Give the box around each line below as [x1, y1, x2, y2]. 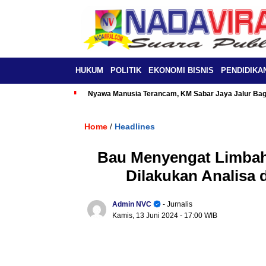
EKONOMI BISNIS [148, 66, 214, 75]
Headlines [115, 122, 155, 131]
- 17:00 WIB [180, 211, 217, 220]
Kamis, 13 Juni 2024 [112, 211, 180, 220]
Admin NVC [112, 200, 151, 208]
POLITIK [110, 66, 141, 75]
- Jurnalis [161, 200, 192, 208]
